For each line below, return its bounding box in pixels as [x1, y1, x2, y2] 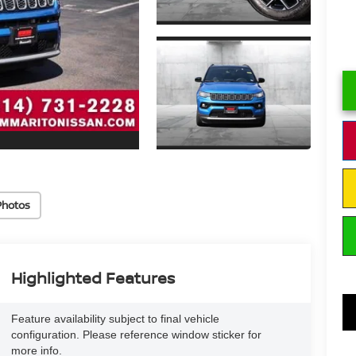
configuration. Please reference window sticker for [10, 327, 261, 341]
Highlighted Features [10, 266, 175, 288]
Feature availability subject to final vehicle [10, 311, 219, 325]
